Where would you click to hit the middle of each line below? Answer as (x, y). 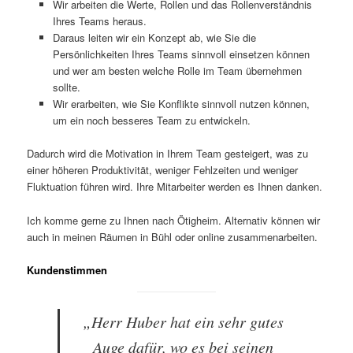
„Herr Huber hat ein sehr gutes (183, 321)
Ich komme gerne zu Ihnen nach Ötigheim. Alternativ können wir (174, 220)
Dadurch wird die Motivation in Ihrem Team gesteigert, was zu (168, 154)
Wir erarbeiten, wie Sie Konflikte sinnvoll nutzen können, (181, 104)
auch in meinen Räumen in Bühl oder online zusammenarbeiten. (173, 236)
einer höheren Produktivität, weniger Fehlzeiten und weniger (163, 170)
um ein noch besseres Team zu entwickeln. (151, 121)
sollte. (66, 87)
